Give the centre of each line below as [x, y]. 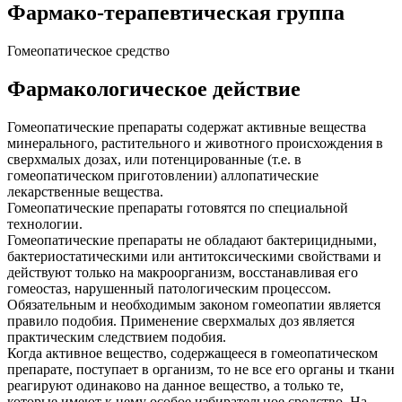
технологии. [45, 224]
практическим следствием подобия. [117, 337]
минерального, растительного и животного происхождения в [195, 144]
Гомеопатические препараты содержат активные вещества [187, 127]
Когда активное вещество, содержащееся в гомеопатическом [192, 354]
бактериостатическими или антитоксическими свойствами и [194, 257]
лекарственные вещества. [85, 192]
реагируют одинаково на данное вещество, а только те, [175, 386]
